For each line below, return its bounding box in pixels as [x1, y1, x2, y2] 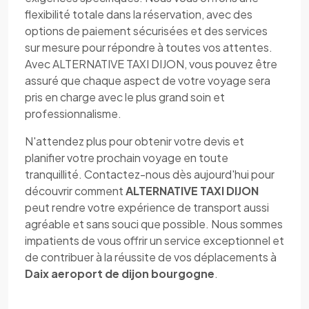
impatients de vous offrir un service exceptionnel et [25, 233, 284, 248]
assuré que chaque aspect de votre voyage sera [25, 73, 270, 88]
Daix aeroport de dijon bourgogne [25, 266, 215, 281]
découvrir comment [25, 183, 126, 198]
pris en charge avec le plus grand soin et [25, 90, 225, 104]
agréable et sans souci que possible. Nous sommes [25, 217, 283, 231]
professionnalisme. [25, 106, 121, 121]
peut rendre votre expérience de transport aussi [25, 200, 269, 215]
